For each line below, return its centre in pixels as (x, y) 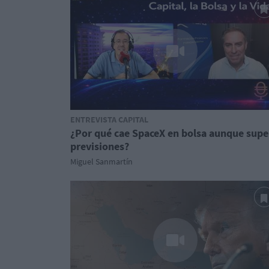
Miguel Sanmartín (101, 162)
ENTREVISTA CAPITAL (109, 119)
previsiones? (100, 146)
